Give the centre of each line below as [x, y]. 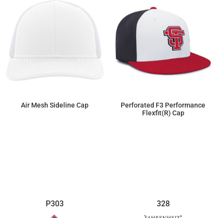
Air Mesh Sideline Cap [55, 105]
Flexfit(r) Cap [163, 113]
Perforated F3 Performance [163, 105]
